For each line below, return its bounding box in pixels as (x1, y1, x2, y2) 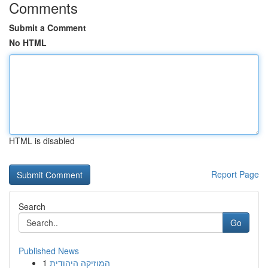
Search (19, 200, 45, 212)
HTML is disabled (9, 135, 75, 147)
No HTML (9, 36, 47, 48)
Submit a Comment (9, 22, 86, 33)
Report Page (211, 168, 259, 180)
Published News (19, 245, 79, 257)
